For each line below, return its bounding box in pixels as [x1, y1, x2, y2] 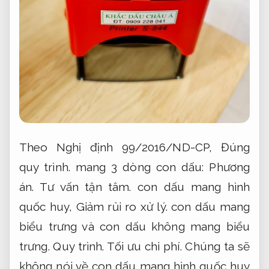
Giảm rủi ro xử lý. [76, 200, 168, 214]
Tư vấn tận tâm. [39, 180, 131, 194]
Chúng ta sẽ [181, 240, 250, 253]
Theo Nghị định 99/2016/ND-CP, [19, 141, 221, 154]
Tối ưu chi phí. [106, 240, 182, 253]
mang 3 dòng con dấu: [70, 160, 210, 174]
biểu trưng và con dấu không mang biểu [19, 220, 250, 234]
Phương [209, 160, 250, 174]
